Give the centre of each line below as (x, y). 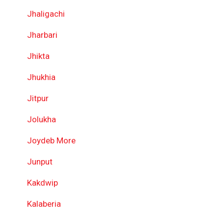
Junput (40, 162)
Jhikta (38, 56)
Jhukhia (41, 77)
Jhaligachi (46, 14)
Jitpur (38, 98)
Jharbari (42, 35)
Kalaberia (44, 204)
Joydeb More (51, 140)
